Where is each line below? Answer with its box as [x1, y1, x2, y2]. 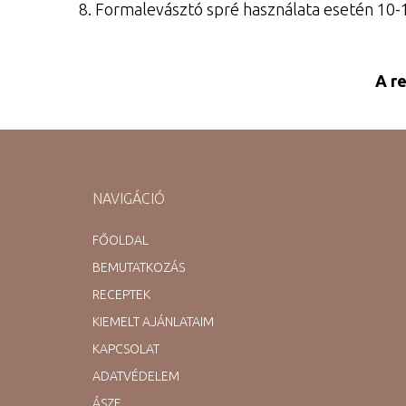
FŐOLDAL [92, 232, 149, 247]
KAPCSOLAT [92, 341, 159, 356]
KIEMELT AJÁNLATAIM [92, 314, 214, 329]
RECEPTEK [92, 286, 150, 302]
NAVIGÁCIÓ [92, 189, 165, 207]
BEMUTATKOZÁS [92, 259, 185, 275]
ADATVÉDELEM [92, 368, 179, 383]
